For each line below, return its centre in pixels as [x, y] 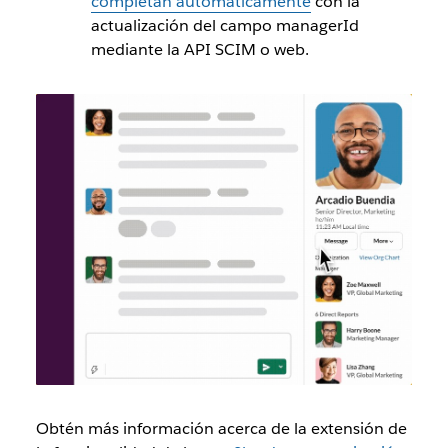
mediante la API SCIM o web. [199, 49]
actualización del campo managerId [224, 25]
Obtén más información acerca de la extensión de [221, 429]
